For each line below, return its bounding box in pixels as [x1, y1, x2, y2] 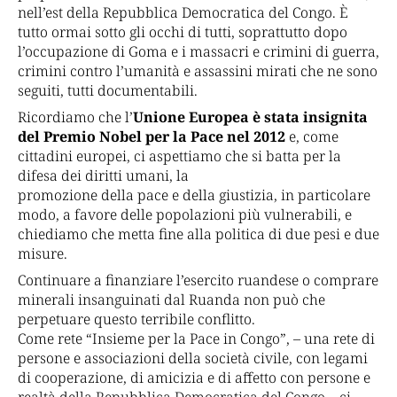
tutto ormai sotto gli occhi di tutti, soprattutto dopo [18, 22, 347, 43]
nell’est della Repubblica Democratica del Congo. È [18, 3, 348, 23]
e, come [285, 127, 339, 147]
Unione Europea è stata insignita [133, 107, 368, 128]
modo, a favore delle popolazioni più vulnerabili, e [18, 205, 352, 225]
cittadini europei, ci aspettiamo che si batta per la [18, 146, 341, 167]
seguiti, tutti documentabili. [18, 81, 198, 101]
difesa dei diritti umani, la [18, 166, 189, 186]
